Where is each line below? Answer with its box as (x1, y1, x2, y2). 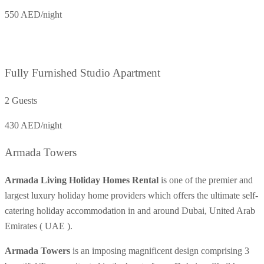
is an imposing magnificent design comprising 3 (70, 246, 249, 256)
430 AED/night (5, 120, 62, 130)
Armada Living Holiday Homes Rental (5, 175, 159, 186)
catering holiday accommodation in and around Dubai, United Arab (5, 206, 255, 216)
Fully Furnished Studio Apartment (5, 67, 160, 80)
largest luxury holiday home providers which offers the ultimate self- (5, 190, 258, 201)
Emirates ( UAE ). (5, 221, 72, 232)
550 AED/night (5, 9, 62, 20)
